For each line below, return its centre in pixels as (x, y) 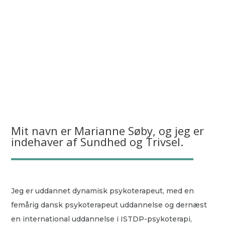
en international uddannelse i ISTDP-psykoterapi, (102, 219)
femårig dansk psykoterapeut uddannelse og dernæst (109, 205)
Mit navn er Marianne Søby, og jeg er (108, 131)
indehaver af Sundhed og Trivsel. (97, 142)
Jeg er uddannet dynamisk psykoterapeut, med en (103, 191)
